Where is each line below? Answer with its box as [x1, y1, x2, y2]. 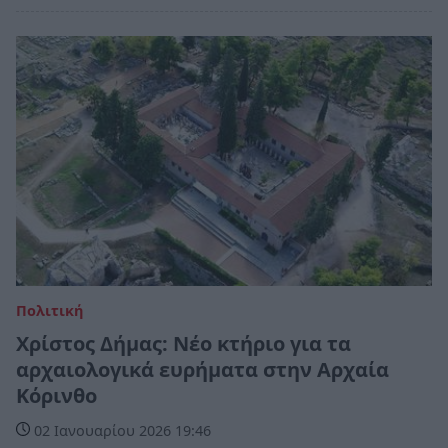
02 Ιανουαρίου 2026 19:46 [30, 421, 211, 441]
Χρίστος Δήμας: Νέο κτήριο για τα [16, 330, 351, 358]
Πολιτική [16, 301, 83, 321]
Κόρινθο [16, 382, 97, 410]
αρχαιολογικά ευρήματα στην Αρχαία [16, 356, 389, 384]
